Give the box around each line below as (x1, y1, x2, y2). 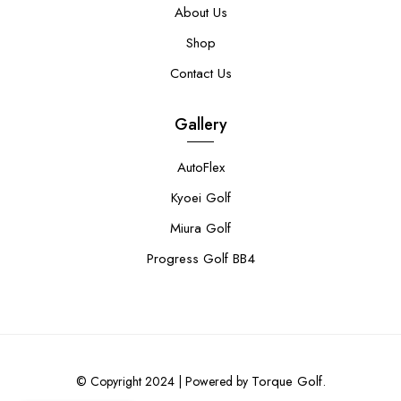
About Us (174, 2, 227, 22)
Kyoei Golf (170, 187, 231, 208)
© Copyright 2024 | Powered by (75, 371, 252, 390)
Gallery (174, 112, 227, 136)
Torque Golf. (251, 371, 326, 391)
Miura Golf (170, 218, 231, 238)
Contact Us (169, 63, 232, 83)
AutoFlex (176, 157, 225, 177)
